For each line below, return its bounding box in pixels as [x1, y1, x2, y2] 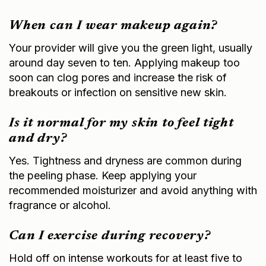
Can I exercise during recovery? [9, 229, 211, 243]
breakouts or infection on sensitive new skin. [9, 85, 227, 99]
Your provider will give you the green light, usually [9, 41, 252, 54]
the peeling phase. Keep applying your [9, 169, 197, 182]
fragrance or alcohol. [9, 198, 111, 211]
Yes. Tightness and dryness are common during [9, 154, 242, 167]
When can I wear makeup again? [9, 19, 218, 33]
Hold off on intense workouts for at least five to [9, 251, 242, 264]
